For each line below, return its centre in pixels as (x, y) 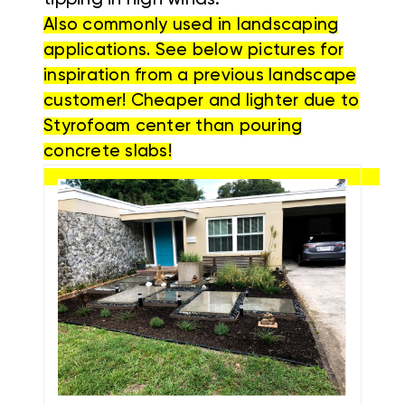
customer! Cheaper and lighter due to (201, 101)
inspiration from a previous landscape (200, 76)
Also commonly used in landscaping (191, 25)
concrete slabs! (108, 152)
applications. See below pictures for (193, 51)
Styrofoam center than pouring (173, 127)
